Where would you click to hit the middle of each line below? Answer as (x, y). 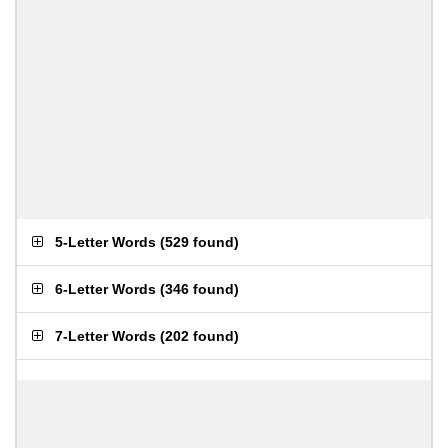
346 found (199, 289)
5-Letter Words (105, 242)
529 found (199, 242)
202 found (199, 336)
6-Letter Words (105, 289)
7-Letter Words (105, 336)
